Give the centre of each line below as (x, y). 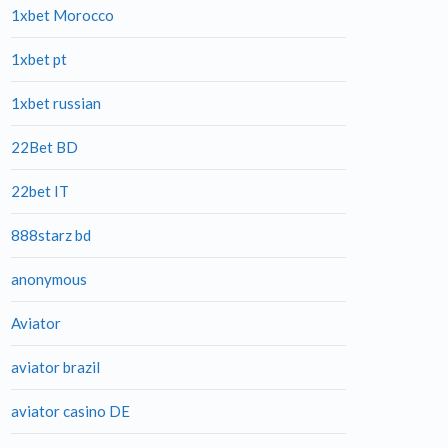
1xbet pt (39, 59)
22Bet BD (44, 147)
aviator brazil (55, 367)
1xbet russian (56, 103)
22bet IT (40, 191)
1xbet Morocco (62, 15)
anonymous (49, 279)
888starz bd (51, 235)
